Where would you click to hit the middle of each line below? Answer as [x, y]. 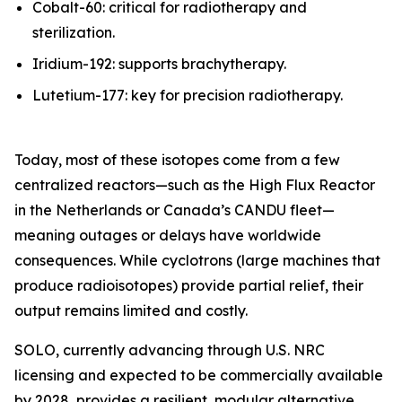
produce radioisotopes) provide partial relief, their [189, 285]
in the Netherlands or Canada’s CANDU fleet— [175, 210]
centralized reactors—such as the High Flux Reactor [195, 184]
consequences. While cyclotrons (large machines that [197, 260]
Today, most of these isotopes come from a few [177, 159]
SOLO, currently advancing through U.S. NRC [170, 350]
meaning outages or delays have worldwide [168, 235]
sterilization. [74, 33]
